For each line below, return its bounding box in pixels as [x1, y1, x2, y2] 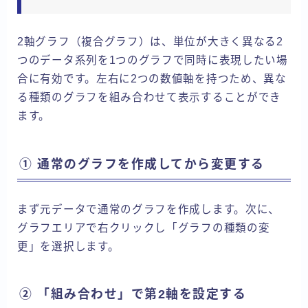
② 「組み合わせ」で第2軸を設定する [19, 287, 246, 301]
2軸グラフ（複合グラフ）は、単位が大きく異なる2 [17, 36, 283, 48]
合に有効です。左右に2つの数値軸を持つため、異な [17, 73, 287, 85]
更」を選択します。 [17, 240, 120, 252]
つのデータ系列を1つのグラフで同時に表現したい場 [17, 54, 288, 67]
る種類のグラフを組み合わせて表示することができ [17, 91, 282, 104]
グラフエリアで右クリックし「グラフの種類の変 [17, 221, 270, 234]
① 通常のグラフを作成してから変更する [19, 157, 265, 171]
